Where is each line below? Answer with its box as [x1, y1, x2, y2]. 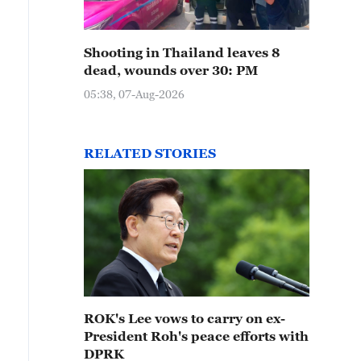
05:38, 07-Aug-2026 [84, 87, 185, 101]
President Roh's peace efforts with [84, 329, 309, 343]
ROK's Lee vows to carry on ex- [84, 311, 285, 326]
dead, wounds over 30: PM [84, 63, 258, 77]
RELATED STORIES [84, 146, 216, 160]
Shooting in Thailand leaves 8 [84, 45, 280, 60]
